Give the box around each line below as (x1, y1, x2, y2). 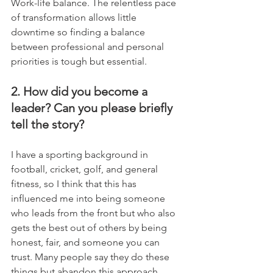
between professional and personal (11, 41, 166, 52)
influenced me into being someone (11, 193, 168, 204)
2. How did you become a (11, 84, 151, 99)
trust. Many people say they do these (11, 251, 172, 263)
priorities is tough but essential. (11, 55, 147, 67)
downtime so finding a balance (11, 26, 147, 38)
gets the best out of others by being (11, 222, 169, 233)
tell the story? (11, 117, 84, 132)
